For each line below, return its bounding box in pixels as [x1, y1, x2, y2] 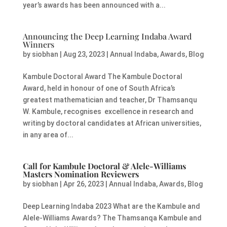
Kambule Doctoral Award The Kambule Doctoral [22, 72, 182, 81]
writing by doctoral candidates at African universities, [22, 119, 201, 128]
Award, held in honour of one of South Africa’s [22, 84, 175, 93]
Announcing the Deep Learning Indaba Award [22, 31, 192, 42]
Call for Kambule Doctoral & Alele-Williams [22, 161, 186, 172]
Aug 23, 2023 [63, 50, 105, 59]
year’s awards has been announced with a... [22, 1, 166, 10]
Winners [22, 39, 54, 50]
